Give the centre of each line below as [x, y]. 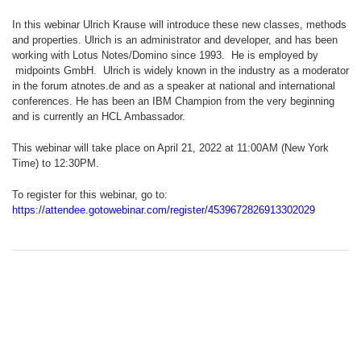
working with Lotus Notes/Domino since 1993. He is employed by [165, 56]
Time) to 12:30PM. [56, 164]
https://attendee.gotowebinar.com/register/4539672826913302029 [164, 210]
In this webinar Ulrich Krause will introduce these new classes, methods [179, 25]
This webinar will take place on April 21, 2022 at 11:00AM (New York [170, 148]
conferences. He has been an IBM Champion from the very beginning [173, 102]
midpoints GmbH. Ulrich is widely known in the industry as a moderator [180, 71]
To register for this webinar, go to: [90, 195]
